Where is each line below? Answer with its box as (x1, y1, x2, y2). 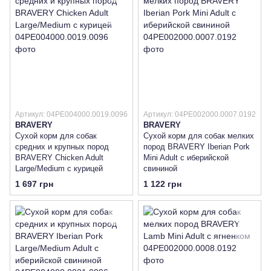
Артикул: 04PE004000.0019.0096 (15, 109, 128, 119)
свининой (143, 163, 177, 173)
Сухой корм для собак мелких (143, 131, 254, 140)
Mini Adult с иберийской (143, 152, 229, 162)
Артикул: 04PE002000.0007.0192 (143, 109, 256, 119)
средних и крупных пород (15, 142, 109, 151)
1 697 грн (15, 179, 53, 189)
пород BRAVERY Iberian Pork (143, 142, 250, 151)
